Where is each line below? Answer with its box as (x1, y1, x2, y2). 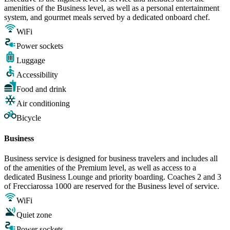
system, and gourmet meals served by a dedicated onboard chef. (4, 13, 210, 22)
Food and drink (16, 85, 66, 94)
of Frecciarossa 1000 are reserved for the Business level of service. (4, 181, 219, 190)
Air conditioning (16, 99, 70, 108)
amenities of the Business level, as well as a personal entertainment (4, 4, 219, 13)
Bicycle (16, 113, 41, 123)
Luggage (16, 56, 45, 65)
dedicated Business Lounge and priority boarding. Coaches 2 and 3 (4, 172, 221, 181)
